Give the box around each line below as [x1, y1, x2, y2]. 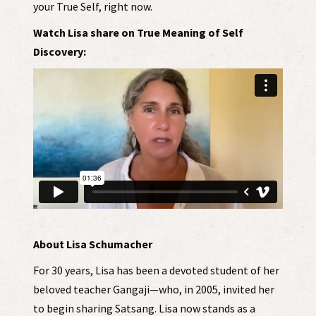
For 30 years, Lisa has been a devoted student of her [32, 263, 279, 278]
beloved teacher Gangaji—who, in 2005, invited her [32, 282, 274, 297]
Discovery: [32, 44, 86, 59]
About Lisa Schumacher [32, 237, 152, 252]
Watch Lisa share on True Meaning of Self [32, 25, 243, 39]
